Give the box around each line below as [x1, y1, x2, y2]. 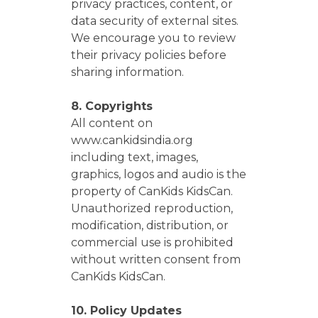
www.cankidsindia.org [71, 133, 193, 147]
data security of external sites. [71, 14, 238, 28]
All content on [71, 116, 153, 130]
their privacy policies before [71, 48, 226, 62]
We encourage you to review [71, 31, 236, 45]
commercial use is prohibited [71, 236, 234, 249]
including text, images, [71, 150, 198, 164]
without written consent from [71, 253, 241, 266]
